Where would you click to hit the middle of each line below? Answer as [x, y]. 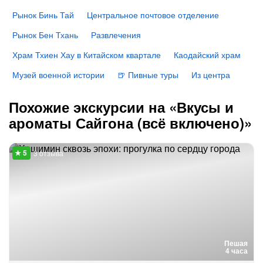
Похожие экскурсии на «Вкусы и [121, 107]
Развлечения [116, 35]
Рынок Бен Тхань [45, 35]
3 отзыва [48, 153]
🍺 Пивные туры [148, 75]
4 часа [237, 251]
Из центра [211, 75]
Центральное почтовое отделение [153, 15]
